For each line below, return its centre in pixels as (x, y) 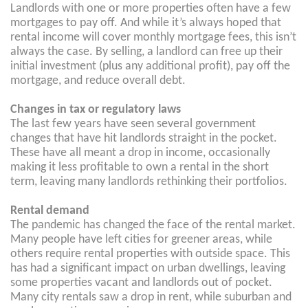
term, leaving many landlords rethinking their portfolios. (149, 182)
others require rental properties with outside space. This (150, 254)
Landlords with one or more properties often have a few (151, 9)
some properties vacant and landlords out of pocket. (141, 283)
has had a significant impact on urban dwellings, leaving (148, 268)
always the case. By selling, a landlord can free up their (146, 52)
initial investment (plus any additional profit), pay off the (150, 66)
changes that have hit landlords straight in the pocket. (144, 139)
